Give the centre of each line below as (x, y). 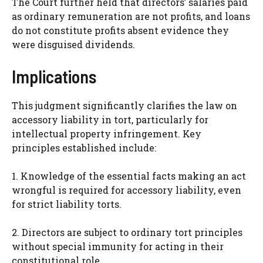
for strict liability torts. (67, 204)
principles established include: (84, 147)
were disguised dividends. (73, 44)
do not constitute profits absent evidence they (120, 30)
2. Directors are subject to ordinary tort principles (127, 232)
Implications (54, 76)
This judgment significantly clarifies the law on (124, 105)
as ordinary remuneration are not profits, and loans (131, 16)
